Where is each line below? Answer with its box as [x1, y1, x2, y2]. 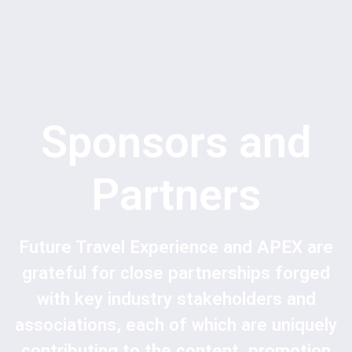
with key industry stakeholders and [36, 288, 316, 310]
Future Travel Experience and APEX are [19, 236, 333, 258]
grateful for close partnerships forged [22, 262, 330, 284]
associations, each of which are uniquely [15, 314, 337, 335]
